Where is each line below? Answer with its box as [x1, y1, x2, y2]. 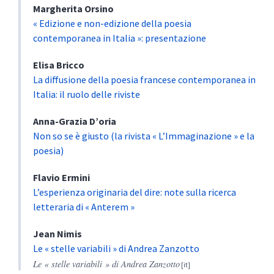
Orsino [84, 2, 114, 15]
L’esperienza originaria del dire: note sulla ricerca [33, 185, 236, 198]
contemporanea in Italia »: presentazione [33, 31, 206, 44]
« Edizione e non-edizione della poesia [33, 17, 191, 29]
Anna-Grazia [33, 114, 89, 127]
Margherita [33, 2, 84, 15]
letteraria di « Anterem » [33, 200, 135, 213]
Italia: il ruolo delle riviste [33, 87, 140, 100]
